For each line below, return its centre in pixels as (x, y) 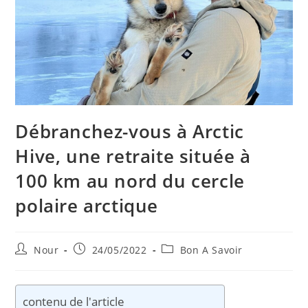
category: (184, 261)
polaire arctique (87, 205)
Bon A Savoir (211, 250)
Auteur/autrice (51, 248)
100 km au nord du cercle (130, 180)
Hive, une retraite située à (133, 156)
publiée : (95, 261)
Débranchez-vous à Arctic (130, 131)
